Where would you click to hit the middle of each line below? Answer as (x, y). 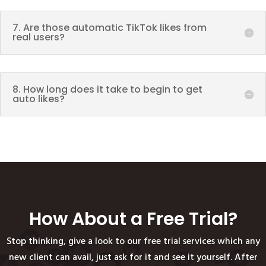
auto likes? (39, 99)
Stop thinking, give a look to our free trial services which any (133, 241)
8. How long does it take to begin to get (107, 89)
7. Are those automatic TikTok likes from (110, 27)
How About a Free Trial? (133, 219)
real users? (39, 37)
